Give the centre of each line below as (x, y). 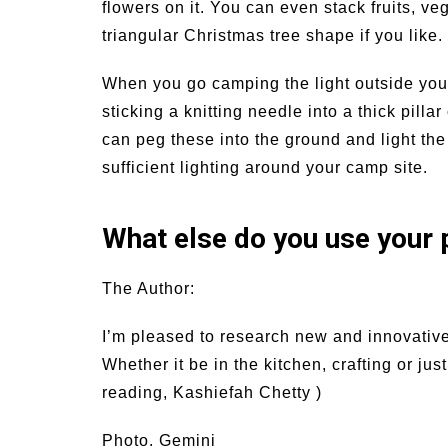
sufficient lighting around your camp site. (265, 168)
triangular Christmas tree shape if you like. (272, 36)
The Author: (148, 289)
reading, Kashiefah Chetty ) (212, 393)
